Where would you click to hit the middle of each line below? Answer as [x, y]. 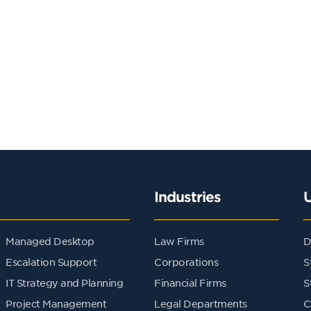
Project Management [56, 303]
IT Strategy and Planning [64, 282]
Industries [187, 196]
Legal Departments [201, 303]
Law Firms [179, 241]
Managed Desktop [50, 241]
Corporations [186, 261]
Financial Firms [190, 282]
